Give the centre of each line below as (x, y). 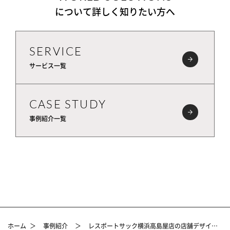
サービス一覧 (48, 65)
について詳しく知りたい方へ (115, 11)
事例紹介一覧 (48, 118)
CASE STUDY (68, 104)
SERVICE (56, 51)
